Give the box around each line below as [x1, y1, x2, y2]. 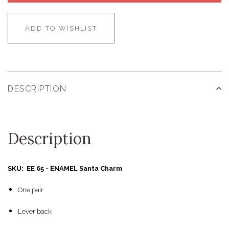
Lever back [18, 208, 52, 216]
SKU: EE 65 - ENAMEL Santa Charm [8, 165, 122, 173]
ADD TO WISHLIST [25, 25, 97, 33]
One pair [18, 186, 43, 194]
